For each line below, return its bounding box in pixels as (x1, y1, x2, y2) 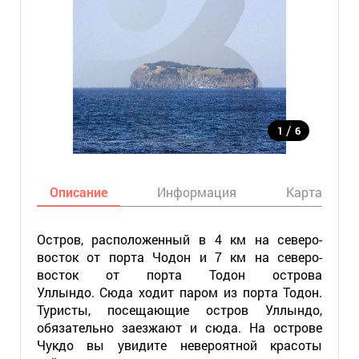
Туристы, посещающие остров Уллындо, (36, 301, 323, 318)
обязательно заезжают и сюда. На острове (36, 319, 323, 336)
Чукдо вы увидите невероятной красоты (36, 337, 323, 353)
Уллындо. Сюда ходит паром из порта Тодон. (36, 284, 323, 301)
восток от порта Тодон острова (36, 266, 323, 283)
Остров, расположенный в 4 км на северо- (36, 231, 323, 248)
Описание (49, 184, 107, 200)
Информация (156, 184, 236, 200)
